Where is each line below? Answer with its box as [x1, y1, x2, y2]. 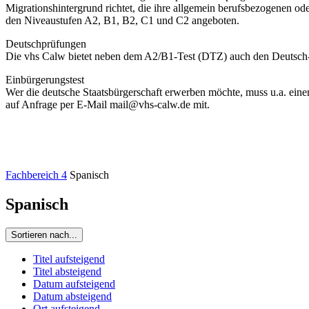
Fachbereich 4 [6, 169, 67, 181]
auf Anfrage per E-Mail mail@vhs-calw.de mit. [6, 99, 210, 111]
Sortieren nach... [11, 229, 77, 240]
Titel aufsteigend [33, 252, 105, 265]
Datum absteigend [33, 290, 112, 302]
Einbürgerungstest [6, 74, 84, 86]
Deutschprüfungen [6, 38, 86, 50]
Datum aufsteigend [33, 277, 115, 290]
